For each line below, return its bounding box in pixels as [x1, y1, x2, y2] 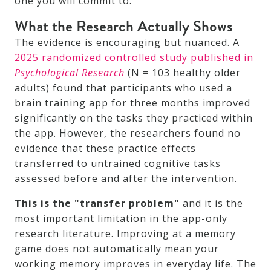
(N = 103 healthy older [125, 66, 241, 80]
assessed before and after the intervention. [15, 172, 237, 186]
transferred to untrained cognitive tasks [15, 157, 221, 171]
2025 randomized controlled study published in [15, 51, 253, 65]
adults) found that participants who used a [15, 81, 232, 95]
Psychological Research [15, 66, 125, 80]
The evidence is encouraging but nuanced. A [15, 36, 240, 50]
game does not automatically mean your [15, 242, 219, 256]
